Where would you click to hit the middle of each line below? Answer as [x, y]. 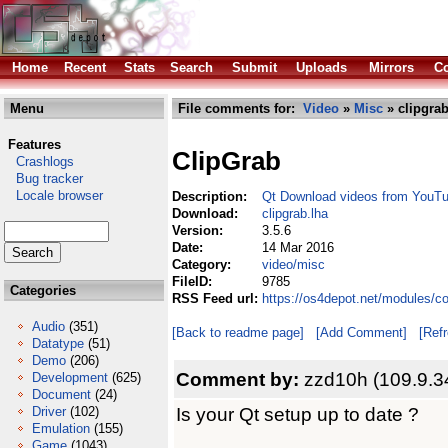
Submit [254, 67]
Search [191, 67]
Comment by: [240, 379]
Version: [199, 230]
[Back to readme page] [238, 332]
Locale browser [53, 195]
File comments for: [238, 108]
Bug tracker [43, 178]
